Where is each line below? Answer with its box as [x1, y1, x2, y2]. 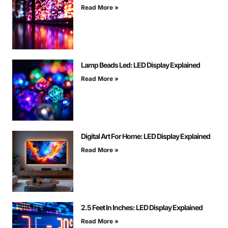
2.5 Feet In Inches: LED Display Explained [81, 203, 203, 212]
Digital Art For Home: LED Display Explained [81, 132, 210, 141]
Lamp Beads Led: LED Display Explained [81, 61, 200, 70]
